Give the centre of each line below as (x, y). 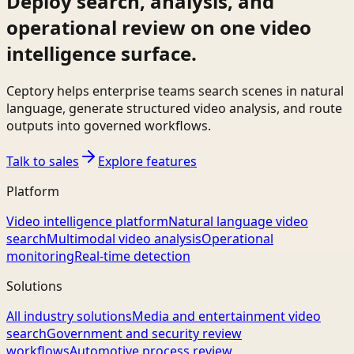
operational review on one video (159, 27)
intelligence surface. (102, 53)
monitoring (40, 256)
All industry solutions (69, 316)
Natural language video (238, 221)
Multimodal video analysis (124, 238)
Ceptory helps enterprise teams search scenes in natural (175, 90)
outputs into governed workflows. (109, 125)
